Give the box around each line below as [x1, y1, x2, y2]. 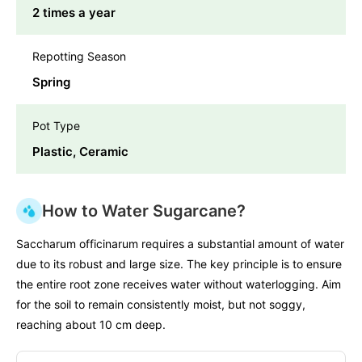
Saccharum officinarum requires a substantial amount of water [16, 237, 344, 251]
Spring [32, 74, 70, 90]
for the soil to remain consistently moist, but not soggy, [16, 297, 305, 312]
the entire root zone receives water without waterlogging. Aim [16, 277, 341, 292]
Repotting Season [32, 49, 126, 64]
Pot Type [32, 119, 80, 133]
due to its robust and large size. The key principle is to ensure [16, 257, 342, 271]
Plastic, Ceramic [32, 144, 128, 160]
